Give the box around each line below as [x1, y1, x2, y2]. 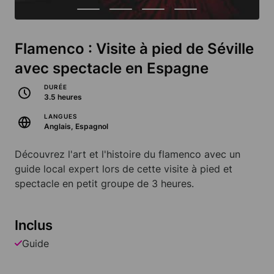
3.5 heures [44, 92, 82, 102]
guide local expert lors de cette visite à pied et [15, 163, 232, 176]
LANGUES [44, 113, 77, 120]
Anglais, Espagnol [44, 122, 108, 131]
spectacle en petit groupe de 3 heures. [15, 177, 194, 190]
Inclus [15, 217, 53, 234]
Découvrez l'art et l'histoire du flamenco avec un [15, 148, 240, 161]
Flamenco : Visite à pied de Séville [15, 40, 254, 58]
